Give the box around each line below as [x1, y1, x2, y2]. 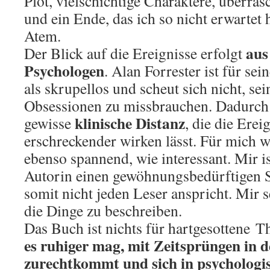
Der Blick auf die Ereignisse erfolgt [24, 43, 246, 63]
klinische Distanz [75, 111, 185, 134]
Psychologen [24, 59, 104, 82]
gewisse [24, 113, 75, 133]
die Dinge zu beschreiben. [24, 200, 187, 221]
